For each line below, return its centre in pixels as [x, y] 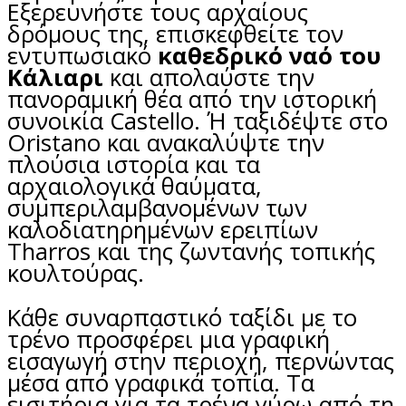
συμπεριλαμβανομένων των [157, 208]
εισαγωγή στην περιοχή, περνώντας [201, 362]
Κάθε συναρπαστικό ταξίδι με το [182, 318]
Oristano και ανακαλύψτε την [166, 142]
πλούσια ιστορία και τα [134, 164]
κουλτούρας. [76, 273]
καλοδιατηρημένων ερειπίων [163, 229]
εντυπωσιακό [82, 55]
